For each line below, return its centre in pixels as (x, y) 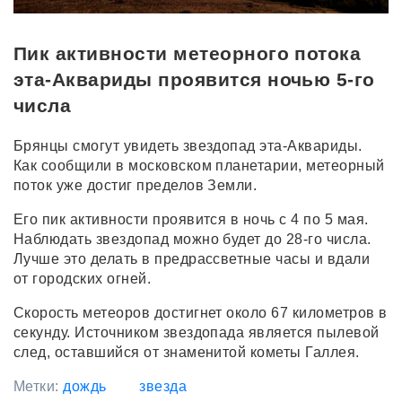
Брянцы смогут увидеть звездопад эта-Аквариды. (188, 145)
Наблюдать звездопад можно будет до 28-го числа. (192, 239)
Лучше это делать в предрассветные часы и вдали (192, 258)
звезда (163, 386)
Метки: (39, 386)
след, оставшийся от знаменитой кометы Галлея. (187, 352)
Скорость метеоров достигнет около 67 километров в (201, 312)
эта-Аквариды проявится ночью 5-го (194, 79)
